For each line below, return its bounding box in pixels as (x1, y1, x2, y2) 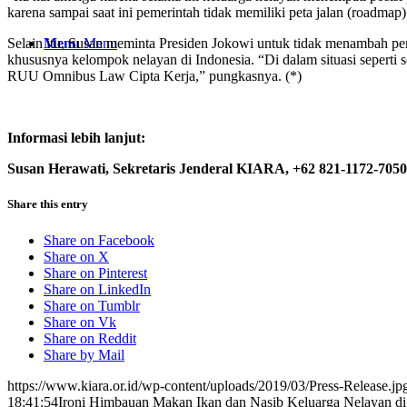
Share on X (44, 248, 109, 264)
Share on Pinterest (44, 264, 147, 281)
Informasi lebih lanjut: (7, 130, 145, 146)
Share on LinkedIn (44, 281, 151, 297)
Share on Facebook (44, 232, 154, 248)
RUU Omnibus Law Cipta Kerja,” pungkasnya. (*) (7, 68, 302, 84)
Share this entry (7, 197, 88, 212)
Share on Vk (44, 313, 116, 330)
